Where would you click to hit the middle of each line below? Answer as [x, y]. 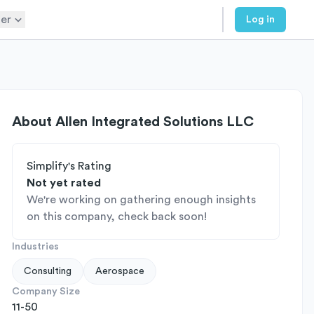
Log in [260, 20]
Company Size [46, 292]
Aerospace [120, 271]
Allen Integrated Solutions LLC [155, 122]
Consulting [48, 271]
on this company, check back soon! [117, 217]
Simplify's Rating [69, 166]
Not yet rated [64, 183]
